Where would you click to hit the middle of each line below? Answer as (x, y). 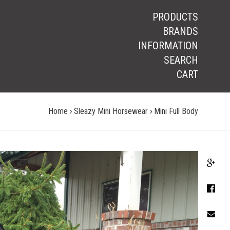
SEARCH (181, 60)
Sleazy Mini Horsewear (111, 111)
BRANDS (180, 31)
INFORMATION (168, 46)
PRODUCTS (175, 17)
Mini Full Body (176, 111)
